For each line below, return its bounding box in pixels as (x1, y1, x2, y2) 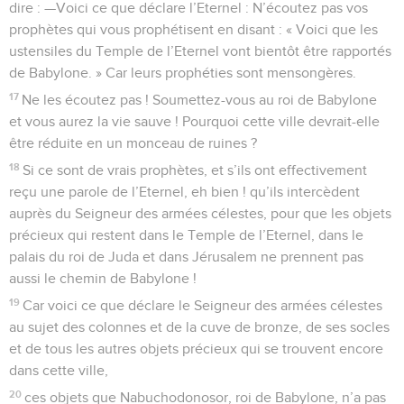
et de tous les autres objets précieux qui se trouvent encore (9, 341, 383, 356)
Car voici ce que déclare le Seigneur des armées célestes (23, 298, 383, 313)
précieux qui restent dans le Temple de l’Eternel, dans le (9, 227, 363, 243)
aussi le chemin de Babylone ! (9, 271, 197, 286)
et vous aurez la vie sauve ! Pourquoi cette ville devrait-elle (9, 114, 380, 129)
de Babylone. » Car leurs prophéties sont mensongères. (9, 65, 356, 80)
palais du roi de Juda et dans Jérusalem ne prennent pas (9, 249, 363, 264)
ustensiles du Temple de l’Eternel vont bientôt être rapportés (9, 43, 391, 59)
